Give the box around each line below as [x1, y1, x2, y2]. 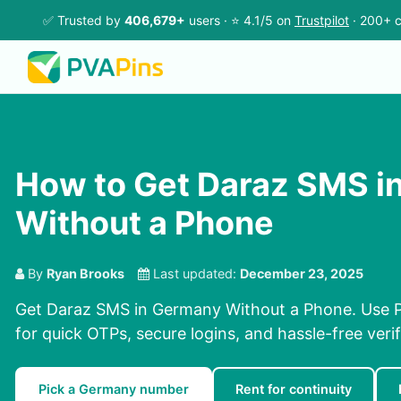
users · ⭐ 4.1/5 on [185, 13, 294, 28]
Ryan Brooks [47, 266, 124, 282]
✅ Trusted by [43, 13, 124, 28]
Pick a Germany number [38, 381, 189, 397]
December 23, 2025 [240, 266, 363, 282]
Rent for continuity [235, 381, 352, 397]
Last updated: [149, 266, 240, 282]
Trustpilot [294, 13, 349, 28]
